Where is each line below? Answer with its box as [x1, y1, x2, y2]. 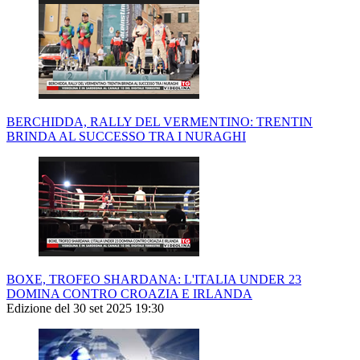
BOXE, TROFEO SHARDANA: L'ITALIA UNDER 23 [6, 272, 301, 287]
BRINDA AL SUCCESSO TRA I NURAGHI [6, 129, 246, 144]
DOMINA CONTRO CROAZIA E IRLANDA [6, 287, 252, 301]
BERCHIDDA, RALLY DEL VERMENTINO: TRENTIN [6, 115, 313, 129]
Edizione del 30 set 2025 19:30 [6, 301, 164, 316]
